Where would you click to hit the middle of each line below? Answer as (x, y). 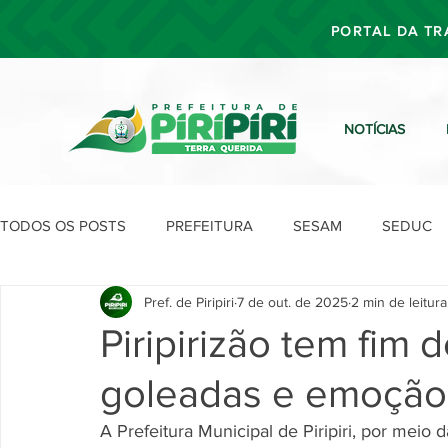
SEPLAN (318, 305)
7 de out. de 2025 (292, 301)
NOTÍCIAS (374, 129)
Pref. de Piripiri (189, 301)
